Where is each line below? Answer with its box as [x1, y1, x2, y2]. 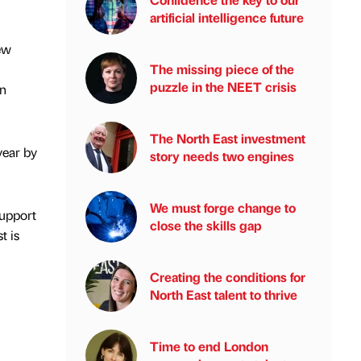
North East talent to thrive [150, 286, 297, 303]
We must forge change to [150, 199, 296, 216]
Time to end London [150, 338, 268, 355]
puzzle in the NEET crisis [150, 78, 297, 95]
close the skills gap [150, 217, 262, 234]
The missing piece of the [150, 60, 294, 77]
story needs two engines [150, 147, 294, 164]
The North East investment [150, 130, 305, 147]
